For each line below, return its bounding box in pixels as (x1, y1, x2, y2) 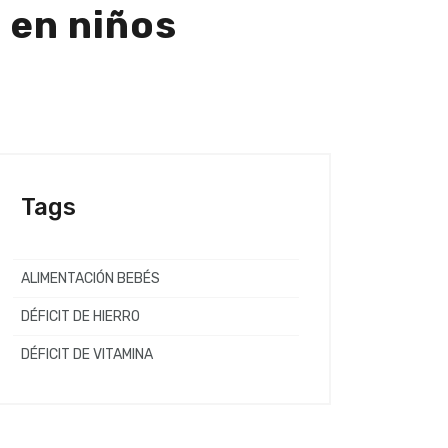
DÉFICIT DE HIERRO (21, 307, 140, 325)
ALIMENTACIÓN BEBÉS (21, 269, 160, 287)
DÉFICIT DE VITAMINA (21, 345, 153, 363)
